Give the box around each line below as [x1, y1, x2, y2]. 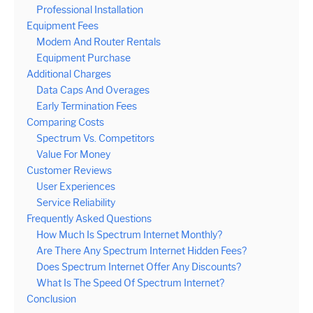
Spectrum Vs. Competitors [36, 132, 154, 145]
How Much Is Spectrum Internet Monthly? [36, 228, 222, 242]
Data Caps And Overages [36, 84, 150, 97]
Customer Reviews [27, 164, 112, 177]
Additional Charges [27, 68, 111, 81]
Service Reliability [36, 196, 115, 210]
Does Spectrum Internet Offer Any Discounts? [36, 261, 241, 274]
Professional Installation [36, 3, 143, 17]
